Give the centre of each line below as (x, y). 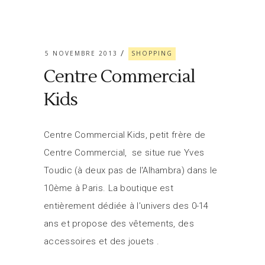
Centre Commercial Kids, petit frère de (125, 135)
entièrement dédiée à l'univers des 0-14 (126, 206)
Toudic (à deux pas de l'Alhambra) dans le (131, 170)
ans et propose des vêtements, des (119, 224)
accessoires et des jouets (100, 241)
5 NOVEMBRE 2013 (81, 53)
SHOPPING (152, 53)
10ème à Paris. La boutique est (109, 188)
